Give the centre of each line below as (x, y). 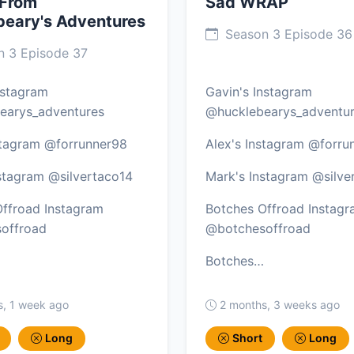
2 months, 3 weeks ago (280, 305)
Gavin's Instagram (259, 92)
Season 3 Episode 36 (287, 34)
